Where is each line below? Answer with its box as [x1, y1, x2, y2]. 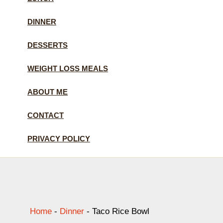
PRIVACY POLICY [27, 134, 90, 143]
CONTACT [27, 111, 64, 119]
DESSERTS [27, 40, 68, 49]
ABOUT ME [27, 87, 68, 96]
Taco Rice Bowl [92, 206, 149, 216]
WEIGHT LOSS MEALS [27, 64, 108, 73]
